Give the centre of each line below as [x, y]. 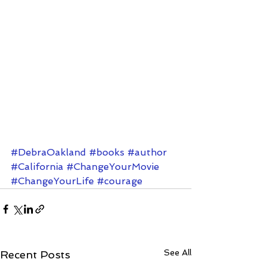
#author [147, 153]
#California [37, 167]
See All [178, 253]
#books [107, 153]
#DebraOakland [48, 153]
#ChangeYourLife [52, 181]
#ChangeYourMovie [113, 167]
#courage [120, 181]
